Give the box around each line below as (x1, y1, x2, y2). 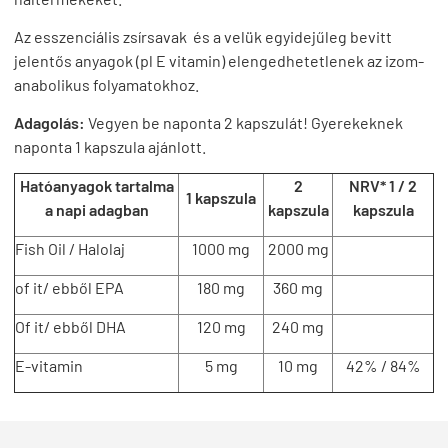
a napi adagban (44, 199, 149, 219)
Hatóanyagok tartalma (19, 175, 174, 195)
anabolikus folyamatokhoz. (14, 74, 199, 94)
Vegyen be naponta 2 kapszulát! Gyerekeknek (85, 112, 403, 132)
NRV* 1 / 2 (349, 175, 417, 195)
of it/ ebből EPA (15, 277, 124, 297)
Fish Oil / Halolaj (15, 238, 125, 258)
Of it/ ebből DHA (15, 316, 126, 336)
